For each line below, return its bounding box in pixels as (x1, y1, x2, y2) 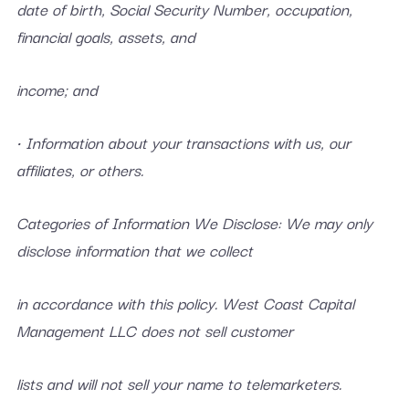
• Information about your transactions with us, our (16, 130, 351, 154)
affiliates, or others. (16, 157, 143, 182)
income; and (16, 77, 98, 101)
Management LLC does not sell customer (16, 318, 293, 342)
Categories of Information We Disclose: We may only (16, 210, 372, 235)
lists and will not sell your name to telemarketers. (16, 371, 341, 395)
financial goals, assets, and (16, 24, 195, 48)
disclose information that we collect (16, 237, 253, 262)
